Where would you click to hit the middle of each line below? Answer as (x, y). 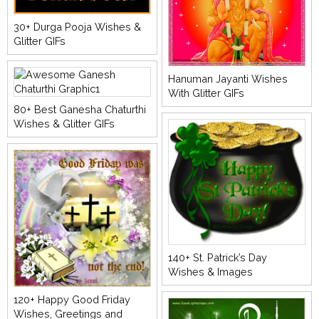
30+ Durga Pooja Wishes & (77, 26)
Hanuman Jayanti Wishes (228, 78)
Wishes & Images (211, 271)
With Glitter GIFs (206, 93)
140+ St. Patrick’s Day (218, 257)
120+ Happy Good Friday (72, 299)
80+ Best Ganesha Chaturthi (80, 109)
